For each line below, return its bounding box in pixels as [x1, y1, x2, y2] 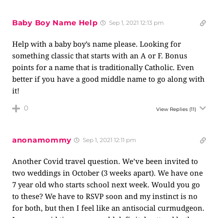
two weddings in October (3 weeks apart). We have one [12, 168, 203, 178]
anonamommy [12, 135, 72, 145]
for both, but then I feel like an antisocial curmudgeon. [12, 203, 204, 213]
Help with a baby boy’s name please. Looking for [12, 39, 181, 49]
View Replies [156, 106, 188, 112]
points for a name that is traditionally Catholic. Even [12, 62, 194, 72]
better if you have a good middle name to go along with [12, 74, 205, 84]
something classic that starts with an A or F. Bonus [12, 51, 187, 60]
